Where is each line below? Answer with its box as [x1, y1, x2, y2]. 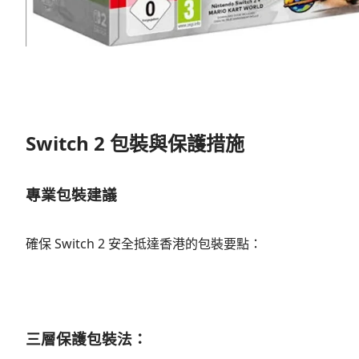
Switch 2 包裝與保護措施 [26, 129, 244, 156]
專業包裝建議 [26, 184, 117, 204]
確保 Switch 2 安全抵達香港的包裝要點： [26, 234, 262, 252]
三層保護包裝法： [26, 328, 147, 349]
